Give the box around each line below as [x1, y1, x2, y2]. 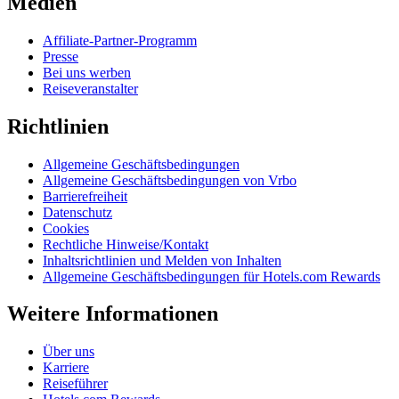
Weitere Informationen [7, 302, 218, 326]
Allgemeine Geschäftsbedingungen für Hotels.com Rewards [43, 268, 380, 284]
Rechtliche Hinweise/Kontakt [43, 236, 208, 252]
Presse [43, 48, 78, 64]
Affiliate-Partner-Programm [43, 32, 197, 48]
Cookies [43, 220, 89, 236]
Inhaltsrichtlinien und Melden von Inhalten [43, 252, 281, 268]
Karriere [43, 360, 89, 376]
